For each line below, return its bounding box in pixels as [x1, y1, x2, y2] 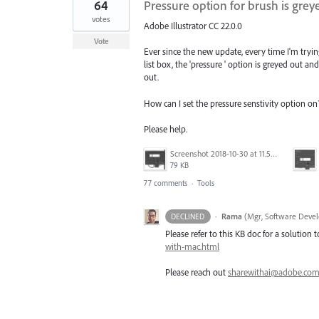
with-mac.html [165, 240, 219, 252]
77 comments [144, 177, 187, 188]
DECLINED [171, 211, 205, 221]
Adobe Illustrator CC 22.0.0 [144, 20, 242, 32]
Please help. [144, 122, 187, 135]
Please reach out [165, 266, 228, 278]
